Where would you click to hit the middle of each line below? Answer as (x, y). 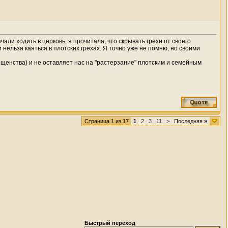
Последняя (189, 121)
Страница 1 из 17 (107, 121)
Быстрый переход (110, 223)
